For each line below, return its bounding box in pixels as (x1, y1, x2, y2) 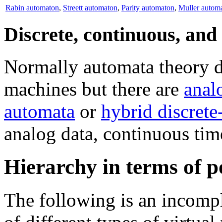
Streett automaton (63, 3, 117, 12)
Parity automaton (121, 3, 174, 12)
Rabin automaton (5, 3, 59, 12)
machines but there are (4, 78, 184, 100)
